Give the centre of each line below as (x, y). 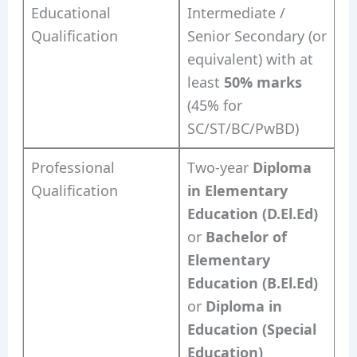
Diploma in (243, 306)
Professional (73, 167)
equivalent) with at (250, 59)
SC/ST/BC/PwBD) (243, 128)
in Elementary (237, 190)
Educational (71, 13)
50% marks (263, 82)
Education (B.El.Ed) (252, 283)
